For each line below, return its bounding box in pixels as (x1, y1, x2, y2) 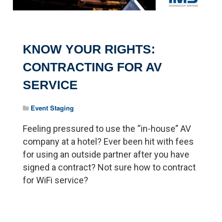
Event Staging (31, 103, 74, 112)
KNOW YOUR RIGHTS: (23, 42, 156, 56)
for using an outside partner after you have (23, 149, 190, 160)
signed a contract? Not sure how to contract (23, 162, 196, 172)
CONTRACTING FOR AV (23, 59, 163, 74)
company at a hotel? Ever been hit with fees (23, 136, 194, 147)
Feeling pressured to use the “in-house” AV (23, 123, 191, 134)
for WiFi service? (23, 174, 89, 185)
